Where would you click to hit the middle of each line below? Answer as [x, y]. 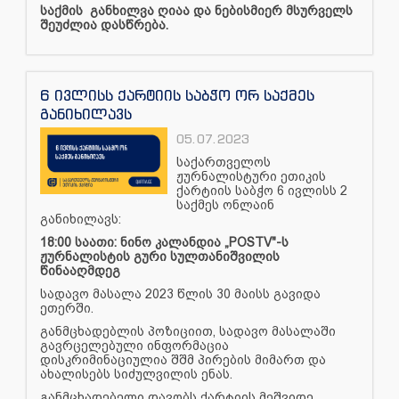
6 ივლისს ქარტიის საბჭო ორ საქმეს [177, 95]
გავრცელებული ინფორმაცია [134, 345]
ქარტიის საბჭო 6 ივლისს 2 [262, 190]
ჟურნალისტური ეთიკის [252, 176]
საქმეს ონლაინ [226, 204]
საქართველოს [224, 162]
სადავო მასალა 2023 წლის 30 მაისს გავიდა [180, 293]
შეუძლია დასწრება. [104, 24]
